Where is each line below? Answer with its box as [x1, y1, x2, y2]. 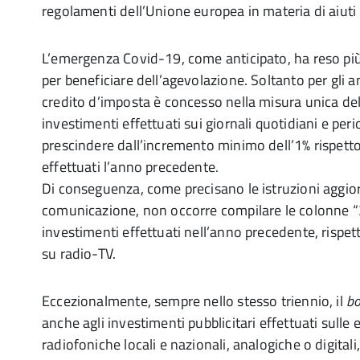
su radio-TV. [42, 243, 117, 264]
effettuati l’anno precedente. [42, 156, 219, 178]
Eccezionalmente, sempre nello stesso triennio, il [42, 290, 346, 312]
